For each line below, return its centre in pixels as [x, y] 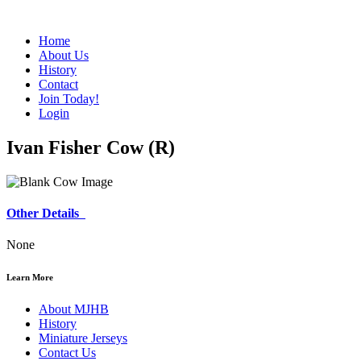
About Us [64, 55]
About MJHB [74, 309]
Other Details [46, 214]
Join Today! [69, 99]
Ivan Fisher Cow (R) [91, 147]
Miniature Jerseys [83, 338]
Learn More [30, 278]
